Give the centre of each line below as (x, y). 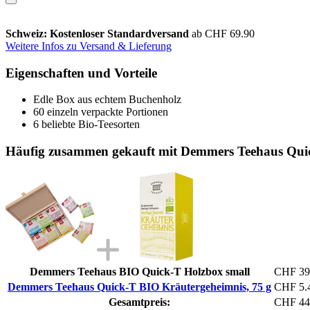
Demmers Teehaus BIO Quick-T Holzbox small (139, 271)
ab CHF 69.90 (223, 33)
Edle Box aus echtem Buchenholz (107, 100)
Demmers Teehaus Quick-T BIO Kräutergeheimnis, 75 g (139, 286)
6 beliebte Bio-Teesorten (86, 125)
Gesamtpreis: (139, 302)
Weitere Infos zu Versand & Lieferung (89, 46)
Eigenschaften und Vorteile (81, 73)
